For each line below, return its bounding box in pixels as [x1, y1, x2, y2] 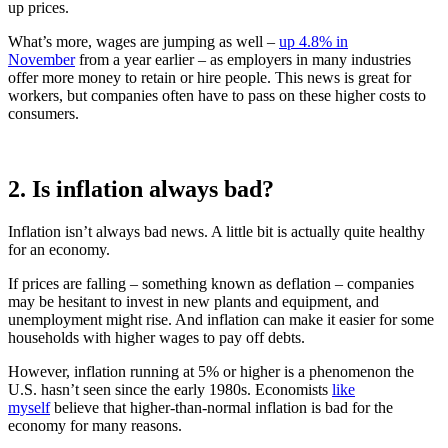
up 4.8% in [279, 32, 348, 50]
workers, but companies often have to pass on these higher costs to [8, 86, 426, 104]
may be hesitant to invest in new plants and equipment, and [8, 293, 379, 311]
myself [8, 399, 50, 417]
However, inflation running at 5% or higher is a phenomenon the [8, 363, 414, 381]
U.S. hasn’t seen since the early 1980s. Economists [8, 381, 332, 399]
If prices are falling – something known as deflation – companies [8, 275, 414, 293]
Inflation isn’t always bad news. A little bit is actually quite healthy [8, 223, 425, 241]
